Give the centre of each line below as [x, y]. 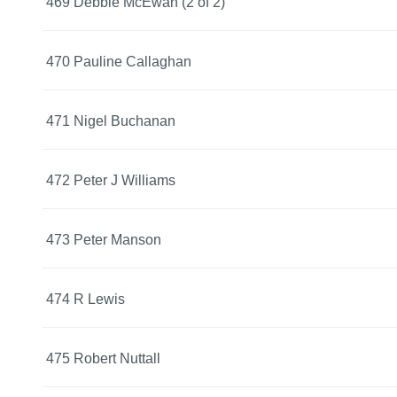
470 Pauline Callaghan [119, 61]
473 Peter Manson [104, 239]
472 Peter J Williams [111, 180]
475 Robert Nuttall [103, 358]
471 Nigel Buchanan [111, 121]
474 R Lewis [86, 299]
